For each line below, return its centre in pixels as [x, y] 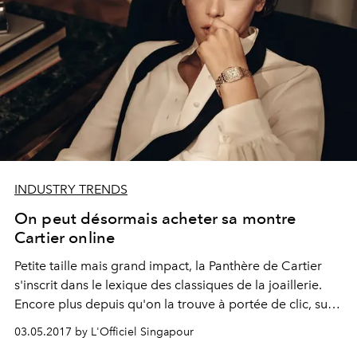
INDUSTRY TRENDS [71, 190]
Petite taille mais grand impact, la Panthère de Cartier [168, 266]
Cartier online [65, 238]
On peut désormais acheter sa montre [155, 219]
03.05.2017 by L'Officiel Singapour [104, 332]
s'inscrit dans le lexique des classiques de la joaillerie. [168, 285]
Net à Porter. [50, 324]
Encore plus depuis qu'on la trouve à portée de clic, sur [173, 304]
